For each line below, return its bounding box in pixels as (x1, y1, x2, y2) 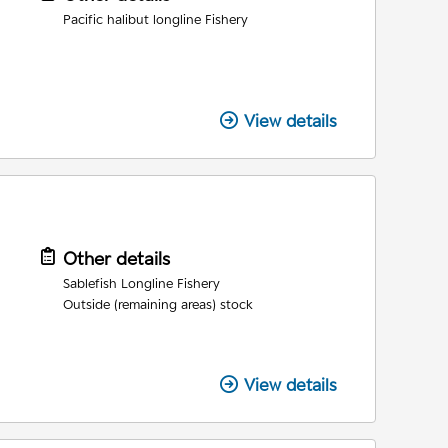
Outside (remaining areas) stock (62, 296, 253, 313)
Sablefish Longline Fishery (62, 275, 220, 292)
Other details (62, 248, 170, 270)
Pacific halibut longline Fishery (62, 11, 248, 28)
